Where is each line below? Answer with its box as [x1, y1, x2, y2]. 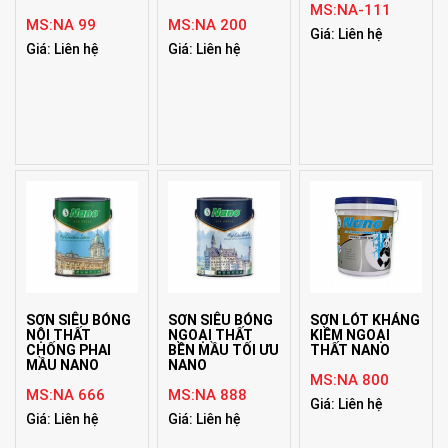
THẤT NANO [310, 341, 391, 358]
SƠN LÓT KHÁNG [310, 311, 421, 328]
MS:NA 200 [168, 15, 248, 34]
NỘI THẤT [26, 326, 91, 343]
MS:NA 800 [310, 370, 390, 389]
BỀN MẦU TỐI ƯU [168, 341, 280, 358]
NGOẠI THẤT [168, 326, 254, 343]
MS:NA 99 [26, 15, 96, 34]
